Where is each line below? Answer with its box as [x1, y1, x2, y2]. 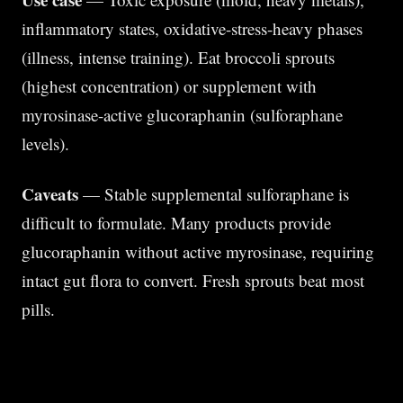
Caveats [22, 182, 78, 206]
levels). [22, 132, 69, 155]
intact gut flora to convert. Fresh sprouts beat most [22, 269, 364, 291]
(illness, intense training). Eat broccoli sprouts [22, 46, 335, 68]
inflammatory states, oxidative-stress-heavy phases [22, 17, 363, 40]
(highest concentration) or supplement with [22, 75, 317, 97]
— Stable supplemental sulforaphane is [78, 183, 349, 205]
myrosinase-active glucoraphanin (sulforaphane [22, 103, 343, 126]
